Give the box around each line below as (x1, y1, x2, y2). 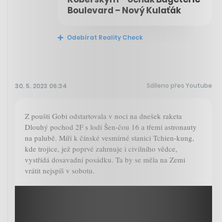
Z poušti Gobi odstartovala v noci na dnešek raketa (25, 111, 182, 121)
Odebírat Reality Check (65, 33, 143, 42)
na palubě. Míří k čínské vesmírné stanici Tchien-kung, (25, 132, 194, 143)
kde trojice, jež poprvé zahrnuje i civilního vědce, (25, 143, 177, 154)
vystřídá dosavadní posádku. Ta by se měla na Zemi (25, 154, 185, 165)
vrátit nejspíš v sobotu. (25, 165, 95, 175)
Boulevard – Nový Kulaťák (67, 4, 181, 16)
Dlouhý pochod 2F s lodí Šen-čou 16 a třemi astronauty (25, 121, 197, 132)
